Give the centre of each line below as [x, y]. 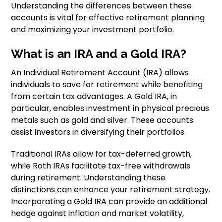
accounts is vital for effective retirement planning [108, 18]
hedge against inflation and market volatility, [98, 213]
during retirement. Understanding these [88, 178]
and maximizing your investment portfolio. [93, 29]
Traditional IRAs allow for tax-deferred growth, [102, 154]
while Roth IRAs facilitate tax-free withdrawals [101, 166]
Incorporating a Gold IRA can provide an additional [109, 201]
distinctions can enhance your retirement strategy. [111, 190]
